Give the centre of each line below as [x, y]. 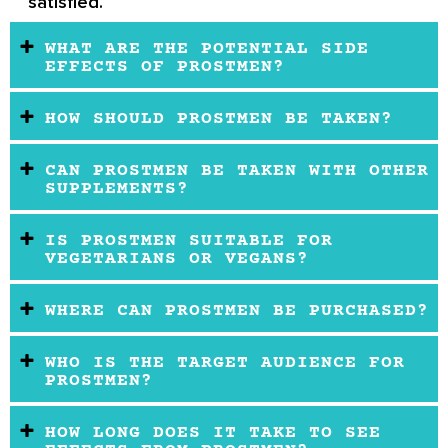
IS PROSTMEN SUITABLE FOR [189, 241]
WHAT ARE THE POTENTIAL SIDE [207, 49]
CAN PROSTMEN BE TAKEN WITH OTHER [237, 171]
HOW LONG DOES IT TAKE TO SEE [213, 433]
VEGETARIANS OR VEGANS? [177, 259]
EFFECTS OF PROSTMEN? [165, 67]
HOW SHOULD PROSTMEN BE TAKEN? [219, 119]
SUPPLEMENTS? [117, 189]
